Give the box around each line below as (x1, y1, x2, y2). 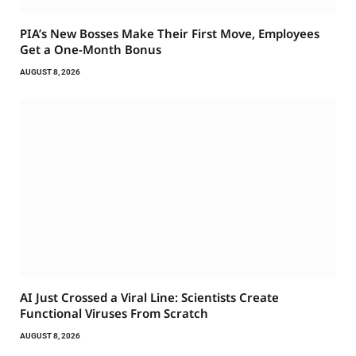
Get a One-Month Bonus (20, 41, 161, 57)
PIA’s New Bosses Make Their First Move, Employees (20, 25, 319, 41)
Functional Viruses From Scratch (20, 305, 208, 322)
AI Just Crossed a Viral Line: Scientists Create (20, 289, 279, 306)
